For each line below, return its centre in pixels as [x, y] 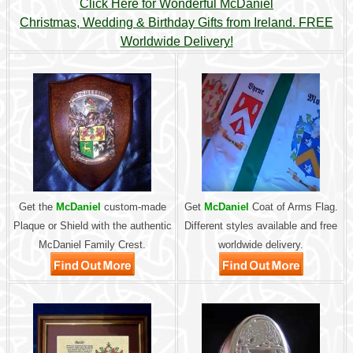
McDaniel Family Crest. [92, 245]
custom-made [133, 207]
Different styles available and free [261, 226]
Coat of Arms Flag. [293, 207]
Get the [37, 207]
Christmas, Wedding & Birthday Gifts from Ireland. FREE [176, 22]
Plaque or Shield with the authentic [92, 226]
